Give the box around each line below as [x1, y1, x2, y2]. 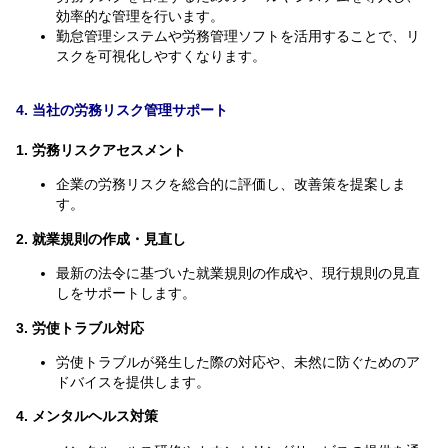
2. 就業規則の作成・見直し [16, 230, 186, 247]
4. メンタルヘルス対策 [16, 408, 158, 425]
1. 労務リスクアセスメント [16, 142, 186, 159]
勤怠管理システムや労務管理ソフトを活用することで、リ [56, 27, 420, 44]
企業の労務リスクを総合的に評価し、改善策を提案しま [56, 176, 406, 193]
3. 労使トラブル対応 [16, 319, 144, 336]
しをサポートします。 [56, 285, 196, 302]
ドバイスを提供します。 [56, 374, 210, 391]
